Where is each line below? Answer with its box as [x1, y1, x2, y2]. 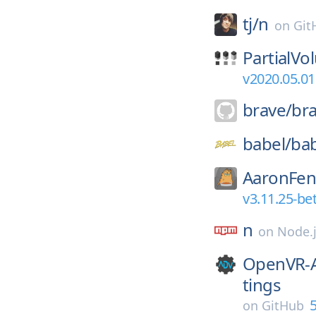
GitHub [262, 297, 304, 314]
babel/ [243, 132, 291, 155]
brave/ [243, 98, 292, 121]
